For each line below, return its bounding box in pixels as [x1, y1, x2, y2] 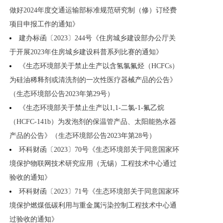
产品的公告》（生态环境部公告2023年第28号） [9, 132, 156, 140]
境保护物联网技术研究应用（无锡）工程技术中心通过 [9, 160, 177, 168]
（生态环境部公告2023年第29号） [9, 90, 114, 98]
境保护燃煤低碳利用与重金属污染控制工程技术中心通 [9, 202, 177, 210]
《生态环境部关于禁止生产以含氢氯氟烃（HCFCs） [19, 62, 179, 70]
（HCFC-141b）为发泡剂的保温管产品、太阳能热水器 [9, 118, 176, 126]
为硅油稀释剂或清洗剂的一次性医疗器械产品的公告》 [9, 76, 177, 84]
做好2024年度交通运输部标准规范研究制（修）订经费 [9, 6, 177, 14]
